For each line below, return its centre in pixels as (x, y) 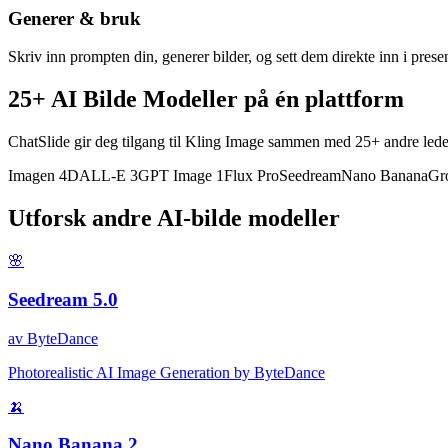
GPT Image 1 (181, 176)
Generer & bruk (74, 18)
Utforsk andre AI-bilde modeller (174, 218)
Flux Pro (251, 176)
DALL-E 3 (102, 176)
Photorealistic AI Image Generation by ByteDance (166, 372)
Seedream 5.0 (63, 299)
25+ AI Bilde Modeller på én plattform (206, 99)
